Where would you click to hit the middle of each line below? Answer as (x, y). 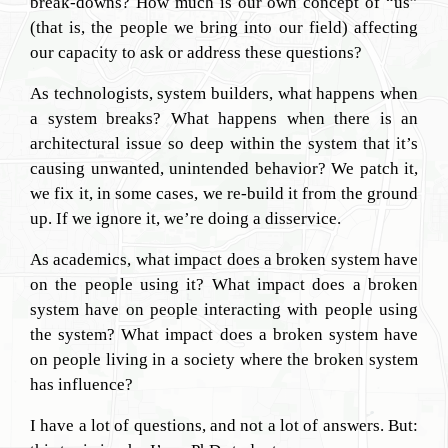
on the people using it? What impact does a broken (224, 284)
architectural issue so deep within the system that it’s (224, 143)
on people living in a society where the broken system (224, 359)
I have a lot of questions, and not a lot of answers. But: (224, 425)
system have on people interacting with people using (224, 309)
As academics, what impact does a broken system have (224, 259)
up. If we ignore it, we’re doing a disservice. (185, 218)
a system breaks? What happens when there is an (224, 118)
